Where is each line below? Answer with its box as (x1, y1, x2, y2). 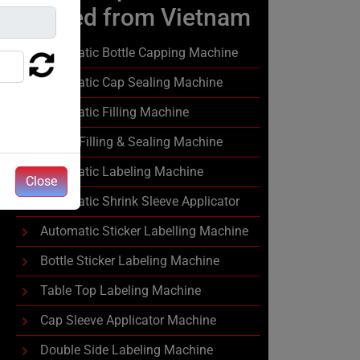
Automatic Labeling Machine (40, 164, 203, 179)
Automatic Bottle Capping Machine (40, 45, 238, 60)
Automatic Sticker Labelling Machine (40, 223, 248, 239)
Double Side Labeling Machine (40, 342, 213, 358)
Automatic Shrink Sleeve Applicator (40, 194, 239, 209)
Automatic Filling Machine (40, 104, 189, 120)
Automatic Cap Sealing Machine (40, 75, 223, 90)
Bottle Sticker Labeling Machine (40, 253, 219, 268)
